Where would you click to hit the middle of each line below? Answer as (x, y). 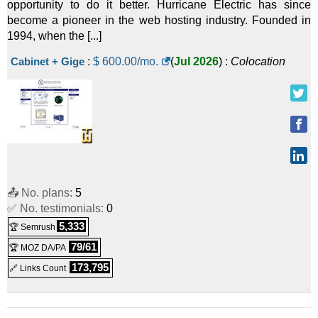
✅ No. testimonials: (57, 208)
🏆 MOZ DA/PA (37, 248)
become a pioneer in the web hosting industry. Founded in (159, 20)
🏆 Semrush (32, 227)
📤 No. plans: (41, 193)
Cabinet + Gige (48, 61)
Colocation (258, 61)
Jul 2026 (196, 61)
